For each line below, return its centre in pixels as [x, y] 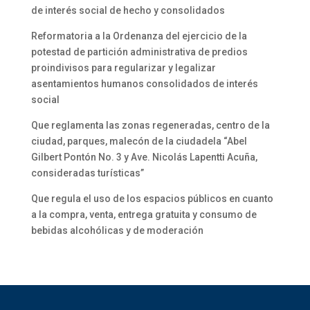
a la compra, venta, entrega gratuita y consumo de [144, 215]
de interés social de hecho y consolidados [128, 10]
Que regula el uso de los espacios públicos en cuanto [152, 199]
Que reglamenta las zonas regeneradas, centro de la [150, 125]
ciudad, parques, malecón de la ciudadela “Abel [139, 141]
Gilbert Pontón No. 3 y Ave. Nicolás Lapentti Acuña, [144, 157]
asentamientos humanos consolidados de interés [144, 84]
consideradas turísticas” [87, 173]
